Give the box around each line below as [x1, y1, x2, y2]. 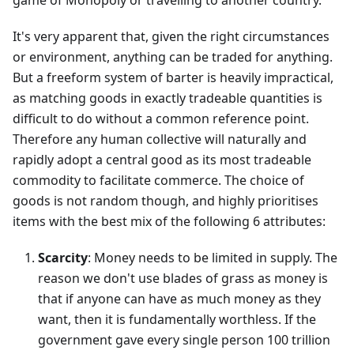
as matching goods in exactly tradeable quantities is [13, 89, 322, 107]
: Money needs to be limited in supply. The [88, 249, 337, 267]
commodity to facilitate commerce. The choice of [13, 171, 304, 190]
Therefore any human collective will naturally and [13, 130, 307, 149]
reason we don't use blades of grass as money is [38, 269, 328, 288]
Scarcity [38, 249, 88, 267]
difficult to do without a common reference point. [13, 110, 309, 128]
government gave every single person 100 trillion [38, 331, 330, 349]
